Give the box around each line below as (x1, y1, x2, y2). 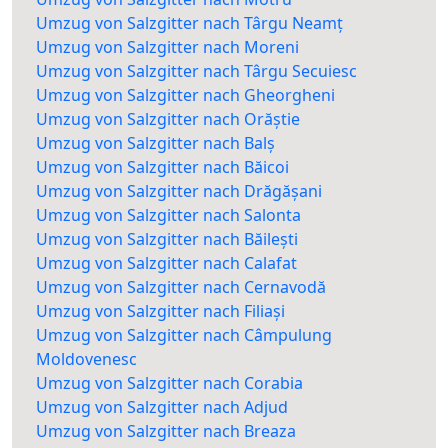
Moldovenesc (36, 348, 137, 371)
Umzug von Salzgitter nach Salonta (36, 204, 301, 227)
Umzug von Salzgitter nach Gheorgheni (36, 84, 335, 107)
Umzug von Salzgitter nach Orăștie (36, 108, 300, 131)
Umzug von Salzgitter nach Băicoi (36, 156, 289, 179)
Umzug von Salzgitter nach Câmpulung (36, 324, 332, 347)
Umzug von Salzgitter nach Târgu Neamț (36, 12, 343, 35)
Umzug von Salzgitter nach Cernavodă (36, 276, 326, 299)
